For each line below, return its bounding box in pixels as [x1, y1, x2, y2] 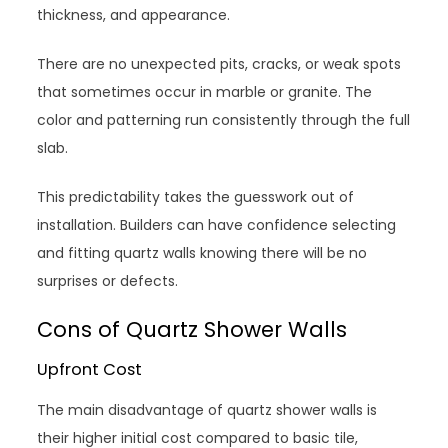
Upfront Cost [37, 357, 143, 381]
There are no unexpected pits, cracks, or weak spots [37, 53, 402, 74]
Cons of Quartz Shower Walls [37, 314, 348, 344]
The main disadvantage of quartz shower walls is [37, 399, 378, 420]
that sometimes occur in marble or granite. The [37, 81, 373, 102]
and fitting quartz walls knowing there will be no [37, 242, 368, 263]
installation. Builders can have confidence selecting [37, 214, 397, 235]
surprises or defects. [37, 270, 179, 291]
